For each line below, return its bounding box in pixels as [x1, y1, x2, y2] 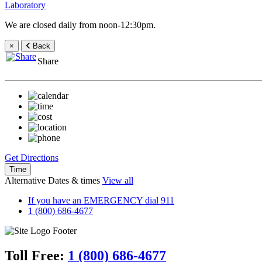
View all [102, 175, 133, 185]
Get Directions [5, 152, 58, 163]
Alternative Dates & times [5, 175, 102, 185]
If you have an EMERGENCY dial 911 [28, 195, 174, 205]
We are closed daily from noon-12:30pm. [5, 19, 156, 30]
